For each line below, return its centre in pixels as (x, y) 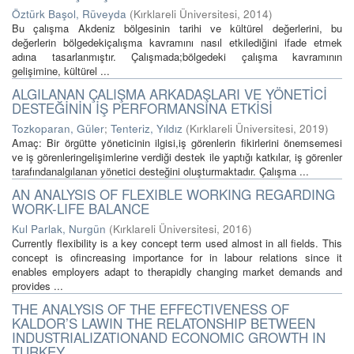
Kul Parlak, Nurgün (59, 229)
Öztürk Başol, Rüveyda (69, 14)
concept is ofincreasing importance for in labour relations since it (177, 257)
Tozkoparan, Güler (58, 128)
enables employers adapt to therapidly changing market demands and (177, 271)
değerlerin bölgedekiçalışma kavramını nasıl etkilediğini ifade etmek (177, 42)
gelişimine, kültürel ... (61, 71)
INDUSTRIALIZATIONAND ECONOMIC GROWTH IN (169, 337)
